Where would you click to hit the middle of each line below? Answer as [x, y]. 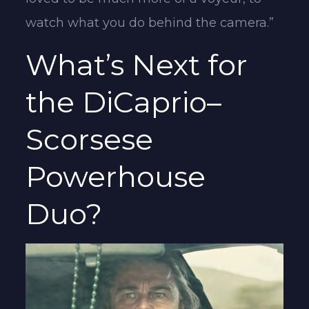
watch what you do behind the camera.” [150, 22]
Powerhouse [116, 176]
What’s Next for [137, 64]
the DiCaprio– [124, 102]
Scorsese [90, 139]
